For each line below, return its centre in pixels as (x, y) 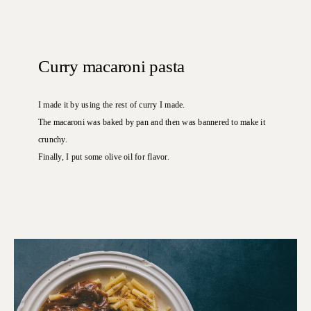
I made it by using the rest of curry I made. (112, 104)
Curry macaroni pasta (111, 66)
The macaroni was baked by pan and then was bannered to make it (152, 122)
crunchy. (53, 139)
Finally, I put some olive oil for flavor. (104, 157)
